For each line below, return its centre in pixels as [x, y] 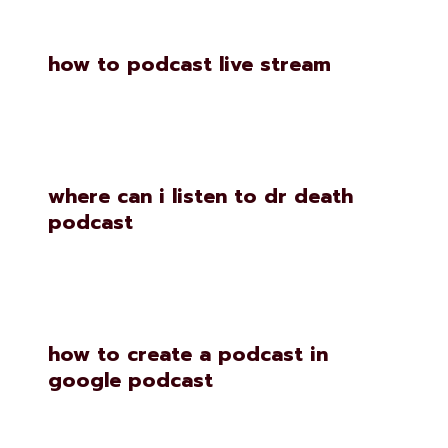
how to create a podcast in [188, 354]
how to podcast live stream [189, 64]
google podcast [130, 380]
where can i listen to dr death [200, 196]
